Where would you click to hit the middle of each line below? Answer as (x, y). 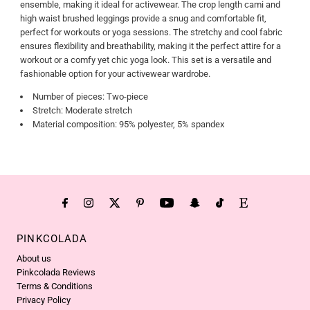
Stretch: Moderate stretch (82, 110)
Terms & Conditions (55, 286)
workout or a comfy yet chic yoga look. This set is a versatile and (145, 60)
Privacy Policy (44, 300)
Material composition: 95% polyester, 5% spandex (128, 124)
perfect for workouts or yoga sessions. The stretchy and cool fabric (151, 32)
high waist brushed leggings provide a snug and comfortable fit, (143, 18)
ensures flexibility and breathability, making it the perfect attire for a (150, 46)
